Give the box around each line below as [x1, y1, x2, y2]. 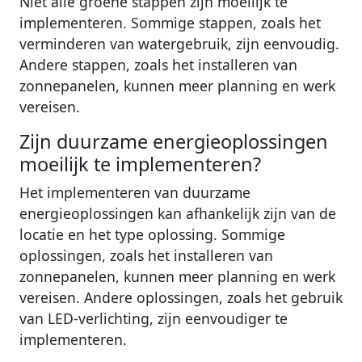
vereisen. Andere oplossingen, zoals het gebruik [19, 287, 343, 307]
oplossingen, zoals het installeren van [19, 245, 273, 265]
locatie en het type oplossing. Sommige [19, 224, 285, 244]
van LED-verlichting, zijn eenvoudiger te [19, 308, 288, 328]
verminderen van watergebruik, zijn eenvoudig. [19, 33, 339, 53]
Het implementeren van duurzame [19, 182, 250, 202]
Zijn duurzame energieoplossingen [19, 128, 328, 154]
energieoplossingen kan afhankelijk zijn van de [19, 203, 336, 223]
